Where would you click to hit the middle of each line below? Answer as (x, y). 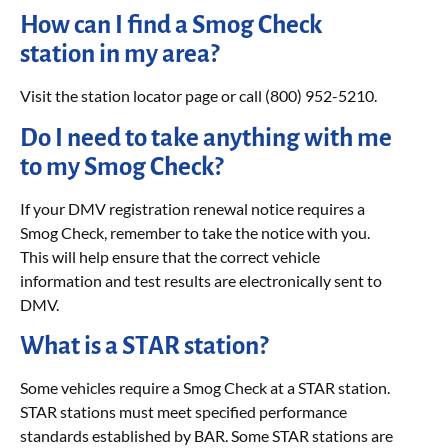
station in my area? (119, 54)
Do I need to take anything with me (206, 137)
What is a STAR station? (144, 345)
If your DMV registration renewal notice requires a (192, 208)
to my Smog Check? (121, 166)
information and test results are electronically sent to (201, 280)
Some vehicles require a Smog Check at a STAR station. (205, 387)
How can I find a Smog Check (171, 25)
